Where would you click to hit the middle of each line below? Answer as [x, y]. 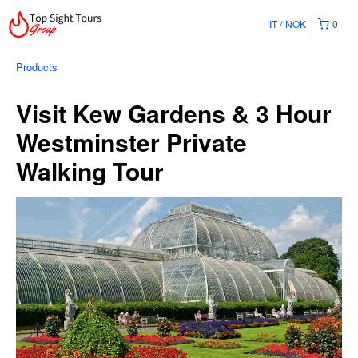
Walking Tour [90, 171]
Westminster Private [131, 142]
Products [37, 67]
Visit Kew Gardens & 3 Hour [174, 113]
